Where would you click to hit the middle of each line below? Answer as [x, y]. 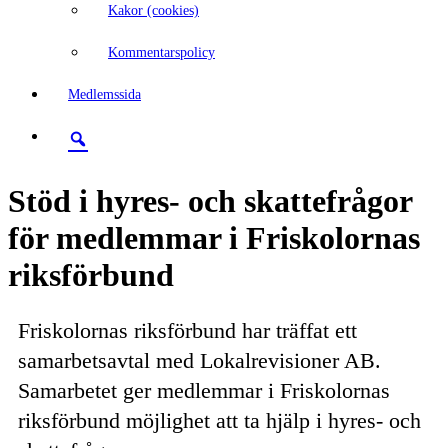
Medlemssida [104, 94]
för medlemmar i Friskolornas [214, 238]
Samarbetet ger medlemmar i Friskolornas [204, 391]
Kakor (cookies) [153, 10]
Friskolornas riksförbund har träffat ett [187, 331]
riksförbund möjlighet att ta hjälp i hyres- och [219, 421]
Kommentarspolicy [161, 52]
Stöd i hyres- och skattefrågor [210, 201]
